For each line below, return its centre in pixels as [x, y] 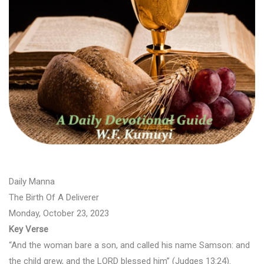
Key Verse [29, 229]
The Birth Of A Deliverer [54, 197]
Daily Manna [32, 181]
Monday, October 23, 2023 [59, 213]
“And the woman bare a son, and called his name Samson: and [129, 245]
